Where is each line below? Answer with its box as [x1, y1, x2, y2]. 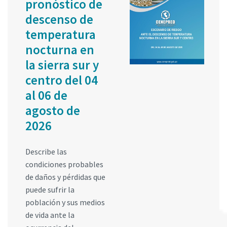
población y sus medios [25, 197, 105, 208]
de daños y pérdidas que [25, 172, 105, 182]
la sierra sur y [25, 57, 99, 73]
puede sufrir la [25, 184, 74, 195]
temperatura [25, 26, 96, 43]
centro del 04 [25, 72, 98, 89]
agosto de [25, 102, 80, 119]
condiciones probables [25, 159, 103, 170]
